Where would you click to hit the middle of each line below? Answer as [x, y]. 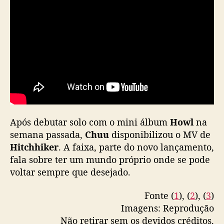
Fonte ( [159, 196]
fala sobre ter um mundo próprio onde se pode [110, 159]
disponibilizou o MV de [160, 134]
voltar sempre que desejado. [71, 172]
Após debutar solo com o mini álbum [90, 122]
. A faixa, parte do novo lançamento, [136, 147]
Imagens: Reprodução [167, 208]
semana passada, [47, 134]
